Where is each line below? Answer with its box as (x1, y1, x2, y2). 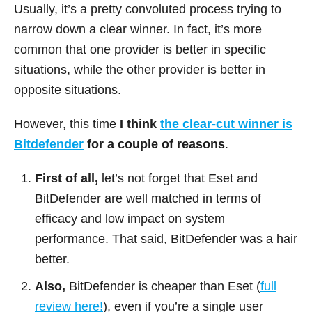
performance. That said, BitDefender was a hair (35, 232, 297, 247)
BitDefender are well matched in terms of (35, 192, 261, 206)
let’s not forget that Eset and (98, 171, 258, 186)
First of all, (35, 171, 98, 186)
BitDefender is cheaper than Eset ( (65, 279, 260, 294)
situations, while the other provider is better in (14, 63, 265, 77)
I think (116, 117, 160, 132)
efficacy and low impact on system (35, 212, 225, 226)
